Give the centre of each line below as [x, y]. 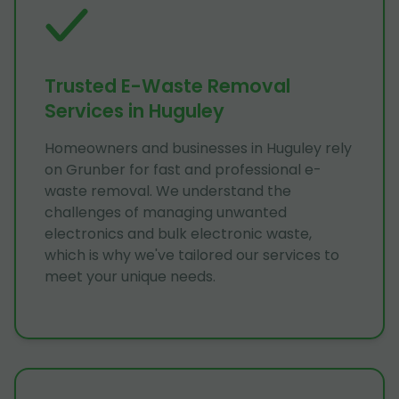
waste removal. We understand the [168, 191]
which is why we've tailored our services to [192, 255]
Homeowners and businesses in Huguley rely [198, 148]
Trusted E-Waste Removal [167, 85]
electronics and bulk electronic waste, [178, 233]
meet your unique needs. [130, 276]
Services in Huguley [134, 110]
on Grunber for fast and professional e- [183, 169]
